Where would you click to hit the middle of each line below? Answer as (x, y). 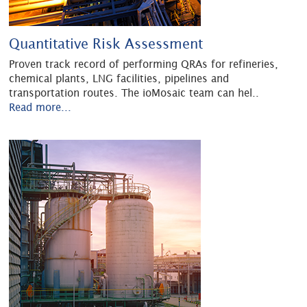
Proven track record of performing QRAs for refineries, (144, 64)
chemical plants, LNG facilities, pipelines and (119, 79)
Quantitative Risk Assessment (106, 44)
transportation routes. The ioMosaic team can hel (131, 93)
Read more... (40, 108)
